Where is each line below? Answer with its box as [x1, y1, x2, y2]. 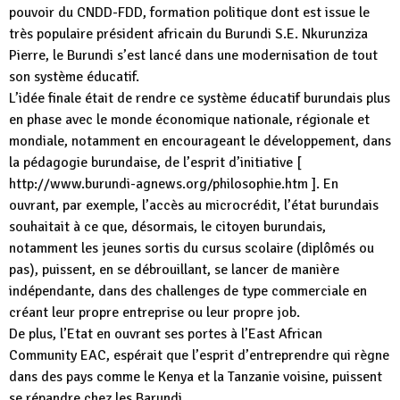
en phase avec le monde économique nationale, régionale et [9, 111, 370, 129]
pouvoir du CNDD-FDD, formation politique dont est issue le [9, 4, 370, 21]
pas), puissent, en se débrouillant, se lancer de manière [9, 261, 339, 279]
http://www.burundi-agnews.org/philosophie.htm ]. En [9, 175, 338, 193]
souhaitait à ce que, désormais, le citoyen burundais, [9, 218, 326, 236]
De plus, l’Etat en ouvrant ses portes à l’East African [9, 325, 322, 343]
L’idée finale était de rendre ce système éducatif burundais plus [9, 89, 390, 107]
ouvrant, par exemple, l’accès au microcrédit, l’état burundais [9, 196, 379, 214]
